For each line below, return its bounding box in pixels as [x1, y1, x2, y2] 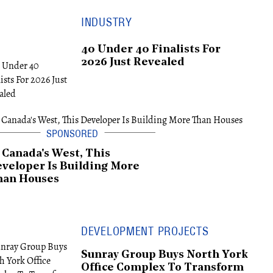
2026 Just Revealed [81, 56, 185, 68]
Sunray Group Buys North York [81, 249, 248, 261]
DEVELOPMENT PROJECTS [81, 224, 209, 239]
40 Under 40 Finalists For [81, 43, 221, 55]
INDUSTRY [81, 15, 132, 29]
